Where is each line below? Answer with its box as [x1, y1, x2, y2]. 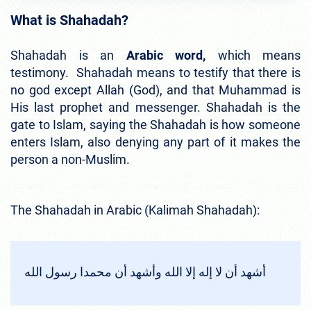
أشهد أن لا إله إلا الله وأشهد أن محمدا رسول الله [24, 264, 266, 280]
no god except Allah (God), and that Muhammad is [10, 83, 301, 98]
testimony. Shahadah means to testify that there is [10, 65, 301, 81]
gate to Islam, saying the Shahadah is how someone [10, 117, 301, 133]
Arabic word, [114, 48, 205, 63]
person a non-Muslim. [10, 152, 130, 167]
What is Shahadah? [10, 12, 128, 29]
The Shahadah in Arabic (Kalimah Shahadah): [10, 203, 262, 218]
